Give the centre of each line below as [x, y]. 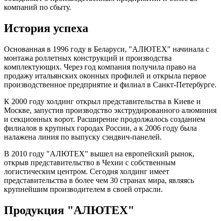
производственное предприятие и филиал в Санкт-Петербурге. [110, 85]
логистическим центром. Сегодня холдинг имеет [87, 172]
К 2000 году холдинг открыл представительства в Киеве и [102, 102]
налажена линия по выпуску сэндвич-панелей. [83, 137]
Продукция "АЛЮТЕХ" [69, 210]
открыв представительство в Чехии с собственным [90, 163]
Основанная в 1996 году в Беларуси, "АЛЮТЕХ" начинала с [107, 49]
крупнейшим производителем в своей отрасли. [83, 189]
